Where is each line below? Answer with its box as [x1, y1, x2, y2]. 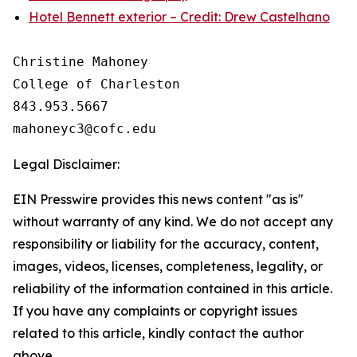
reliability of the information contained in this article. [13, 280, 332, 296]
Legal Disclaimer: [13, 156, 120, 172]
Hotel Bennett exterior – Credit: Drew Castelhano [29, 9, 330, 25]
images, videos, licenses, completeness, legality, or [13, 258, 323, 274]
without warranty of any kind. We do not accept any [13, 214, 333, 229]
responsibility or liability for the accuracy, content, [13, 236, 319, 252]
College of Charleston [13, 76, 180, 92]
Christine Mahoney [13, 54, 156, 69]
